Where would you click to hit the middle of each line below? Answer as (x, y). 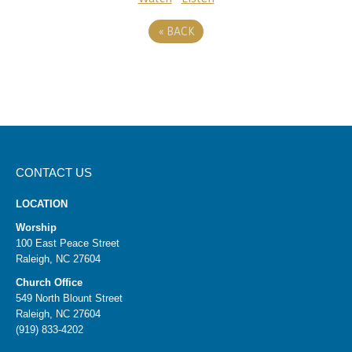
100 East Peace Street (68, 243)
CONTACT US (54, 172)
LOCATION (42, 204)
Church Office (49, 282)
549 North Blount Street (69, 298)
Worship (36, 227)
